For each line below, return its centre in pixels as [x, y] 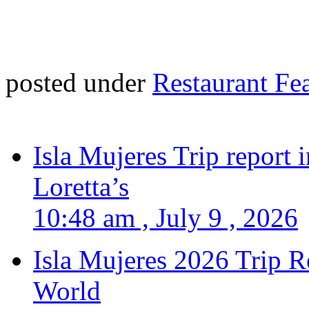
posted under [79, 83]
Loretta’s [81, 187]
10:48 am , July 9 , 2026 [166, 218]
